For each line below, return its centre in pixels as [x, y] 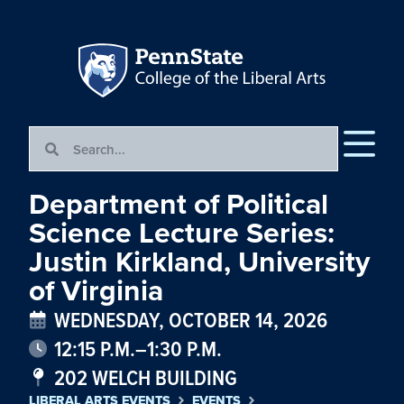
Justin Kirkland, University [199, 262]
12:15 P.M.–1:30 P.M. [138, 349]
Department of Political [179, 204]
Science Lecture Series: [182, 233]
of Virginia [96, 290]
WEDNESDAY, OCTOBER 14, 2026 [191, 320]
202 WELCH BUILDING [146, 377]
